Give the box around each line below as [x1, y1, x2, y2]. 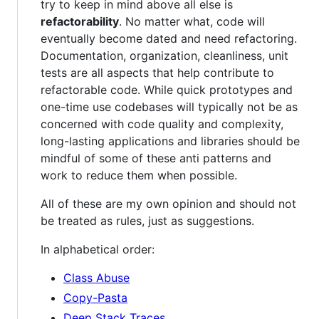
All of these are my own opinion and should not [41, 197, 296, 211]
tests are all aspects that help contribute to [41, 66, 274, 80]
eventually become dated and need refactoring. [41, 31, 297, 46]
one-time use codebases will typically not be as [41, 100, 298, 115]
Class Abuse [63, 271, 130, 286]
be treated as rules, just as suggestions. [41, 214, 254, 229]
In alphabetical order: [41, 242, 155, 257]
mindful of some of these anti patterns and [41, 151, 271, 166]
